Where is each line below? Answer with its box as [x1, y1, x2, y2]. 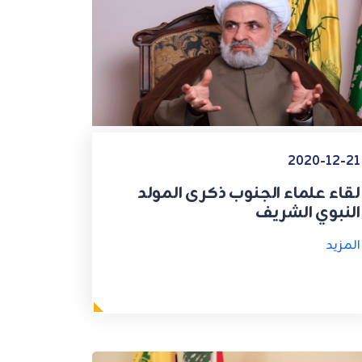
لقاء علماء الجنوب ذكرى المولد [137, 180, 360, 208]
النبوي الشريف [255, 200, 360, 227]
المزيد [326, 235, 360, 257]
